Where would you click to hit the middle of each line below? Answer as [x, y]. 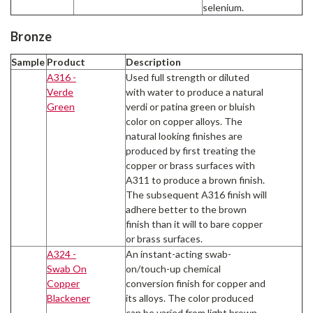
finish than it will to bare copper [194, 224]
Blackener [68, 298]
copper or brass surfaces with [190, 166]
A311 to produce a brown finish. [195, 180]
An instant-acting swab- [179, 254]
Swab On [67, 269]
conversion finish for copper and [196, 284]
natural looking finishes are [184, 136]
